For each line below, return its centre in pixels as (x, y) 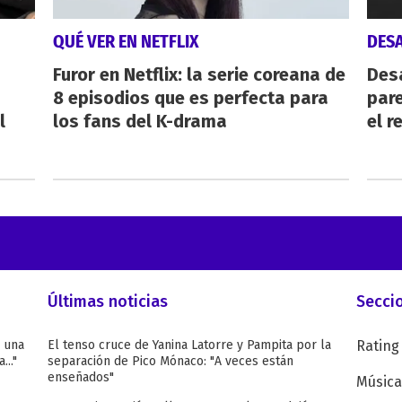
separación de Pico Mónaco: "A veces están (170, 362)
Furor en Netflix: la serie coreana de (199, 75)
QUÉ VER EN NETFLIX (126, 42)
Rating (377, 346)
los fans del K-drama (140, 122)
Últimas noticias (107, 302)
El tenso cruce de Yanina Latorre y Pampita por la (189, 345)
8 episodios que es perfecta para (190, 98)
